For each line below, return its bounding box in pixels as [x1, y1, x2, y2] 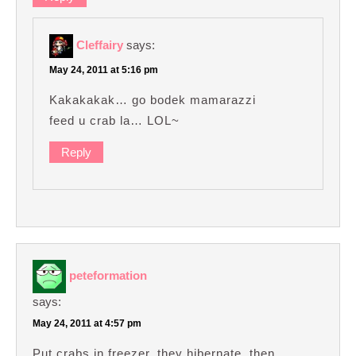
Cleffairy [76, 37, 123, 52]
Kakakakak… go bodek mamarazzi [49, 92, 256, 106]
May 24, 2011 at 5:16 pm [49, 64, 158, 75]
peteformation [69, 268, 147, 282]
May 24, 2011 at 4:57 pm [33, 317, 141, 329]
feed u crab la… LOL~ [49, 113, 180, 127]
